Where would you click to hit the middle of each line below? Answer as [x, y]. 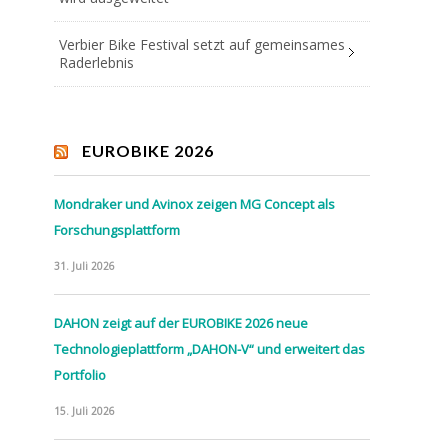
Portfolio [80, 374]
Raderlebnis [96, 62]
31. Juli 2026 [84, 265]
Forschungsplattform [117, 229]
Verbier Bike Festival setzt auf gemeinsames [202, 44]
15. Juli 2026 [84, 410]
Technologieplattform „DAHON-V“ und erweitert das [209, 348]
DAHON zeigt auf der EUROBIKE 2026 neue [181, 322]
